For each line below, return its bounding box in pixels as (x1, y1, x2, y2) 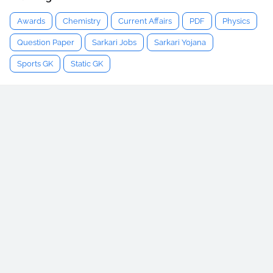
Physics (222, 16, 250, 26)
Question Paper (17, 37, 74, 47)
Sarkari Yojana (154, 37, 206, 47)
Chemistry (63, 16, 101, 26)
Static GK (71, 58, 103, 68)
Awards (17, 16, 45, 26)
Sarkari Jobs (92, 37, 136, 47)
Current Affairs (118, 16, 172, 26)
